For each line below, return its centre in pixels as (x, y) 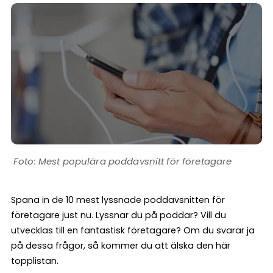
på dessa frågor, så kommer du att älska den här (121, 245)
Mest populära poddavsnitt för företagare (135, 161)
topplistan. (35, 261)
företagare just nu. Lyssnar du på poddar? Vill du (119, 215)
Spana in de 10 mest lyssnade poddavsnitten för (118, 200)
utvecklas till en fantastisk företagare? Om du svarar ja (133, 230)
